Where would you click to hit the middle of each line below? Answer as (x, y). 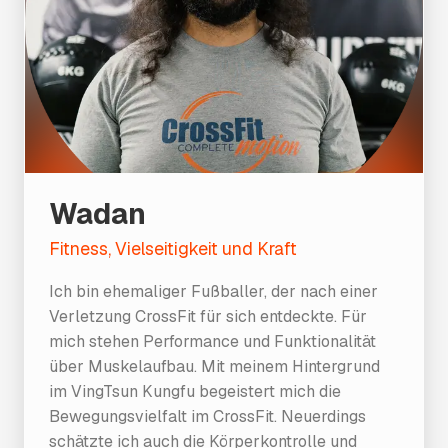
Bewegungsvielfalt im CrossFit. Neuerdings (207, 416)
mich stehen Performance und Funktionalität (212, 341)
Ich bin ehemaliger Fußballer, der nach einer (213, 291)
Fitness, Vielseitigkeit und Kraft (173, 248)
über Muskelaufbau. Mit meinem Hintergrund (214, 366)
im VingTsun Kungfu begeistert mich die (195, 391)
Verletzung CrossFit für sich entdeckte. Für (208, 316)
